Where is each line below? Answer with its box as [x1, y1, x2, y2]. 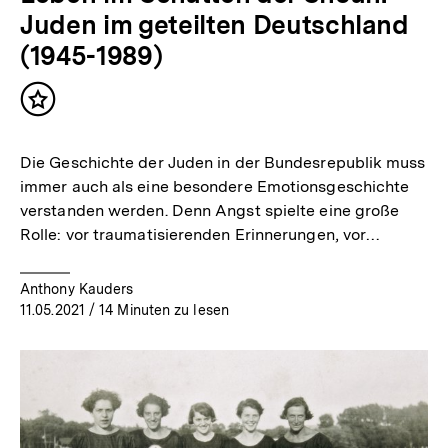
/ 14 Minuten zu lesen [84, 301, 229, 318]
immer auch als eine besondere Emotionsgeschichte [20, 176, 410, 196]
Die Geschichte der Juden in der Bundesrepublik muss [20, 152, 426, 172]
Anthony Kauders [20, 280, 134, 297]
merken [37, 117, 101, 139]
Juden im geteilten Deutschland [20, 8, 409, 40]
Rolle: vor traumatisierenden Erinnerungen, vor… [20, 224, 381, 244]
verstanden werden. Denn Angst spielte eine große [20, 200, 400, 220]
